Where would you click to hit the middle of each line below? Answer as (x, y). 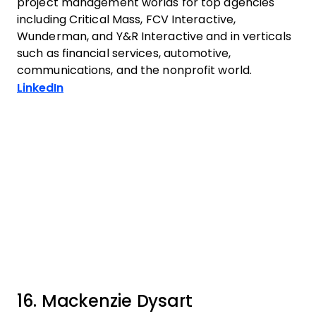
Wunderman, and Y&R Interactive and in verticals (154, 36)
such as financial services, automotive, (124, 53)
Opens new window (119, 87)
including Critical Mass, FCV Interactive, (127, 19)
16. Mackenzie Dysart (105, 301)
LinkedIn (40, 88)
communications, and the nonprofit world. (135, 70)
